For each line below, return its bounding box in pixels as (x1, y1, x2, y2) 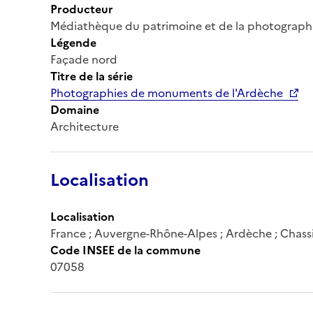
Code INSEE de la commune (50, 241, 201, 259)
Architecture (50, 117, 119, 135)
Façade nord (50, 50, 117, 68)
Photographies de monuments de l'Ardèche (50, 84, 283, 101)
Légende (50, 34, 96, 51)
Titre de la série (50, 67, 133, 85)
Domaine (50, 101, 99, 118)
